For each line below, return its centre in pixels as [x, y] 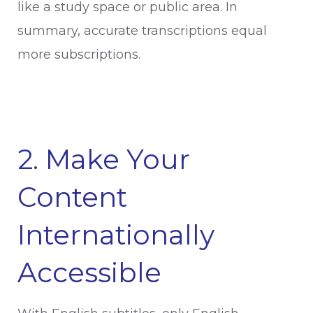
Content [72, 197]
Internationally [116, 235]
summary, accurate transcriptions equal [142, 31]
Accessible [89, 272]
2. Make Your [104, 159]
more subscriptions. [79, 54]
